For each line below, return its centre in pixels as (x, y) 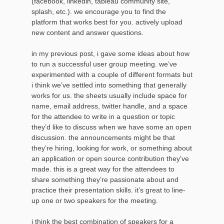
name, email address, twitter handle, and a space (109, 106)
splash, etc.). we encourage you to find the (99, 11)
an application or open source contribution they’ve (110, 158)
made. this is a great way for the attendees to (103, 169)
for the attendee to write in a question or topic (103, 116)
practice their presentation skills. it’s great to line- (108, 190)
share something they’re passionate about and (105, 179)
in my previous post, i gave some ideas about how (110, 53)
